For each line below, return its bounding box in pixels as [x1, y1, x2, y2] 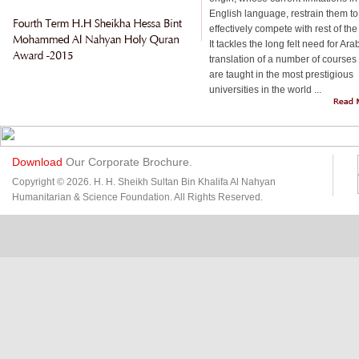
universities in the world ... [209, 84, 321, 95]
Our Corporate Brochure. [63, 155, 192, 168]
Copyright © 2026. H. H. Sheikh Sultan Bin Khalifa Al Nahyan [12, 176, 276, 188]
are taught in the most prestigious [209, 69, 353, 80]
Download [12, 155, 63, 168]
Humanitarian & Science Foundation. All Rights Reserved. [12, 192, 263, 203]
